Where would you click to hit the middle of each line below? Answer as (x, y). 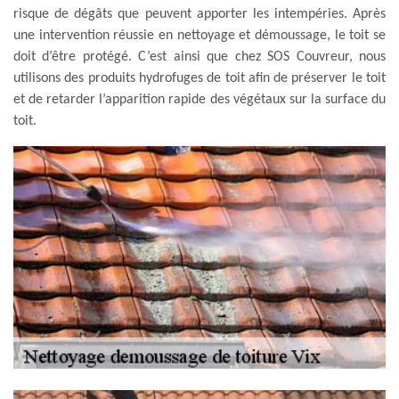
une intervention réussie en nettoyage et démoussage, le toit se (199, 35)
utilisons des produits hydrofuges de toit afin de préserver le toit (199, 78)
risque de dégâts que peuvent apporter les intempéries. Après (199, 14)
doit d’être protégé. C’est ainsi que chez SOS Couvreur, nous (199, 57)
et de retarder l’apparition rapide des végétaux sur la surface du (199, 99)
